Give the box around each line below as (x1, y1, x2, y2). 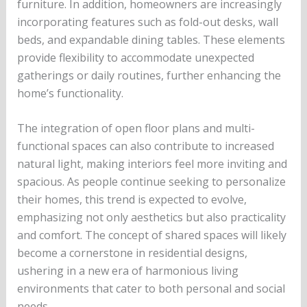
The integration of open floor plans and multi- (16, 121, 255, 136)
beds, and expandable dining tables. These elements (16, 32, 285, 47)
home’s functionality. (16, 85, 123, 101)
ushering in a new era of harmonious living (16, 263, 238, 279)
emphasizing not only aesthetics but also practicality (16, 210, 286, 225)
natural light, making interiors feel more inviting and (16, 156, 287, 172)
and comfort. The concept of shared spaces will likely (16, 228, 286, 243)
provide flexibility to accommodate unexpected (16, 49, 254, 65)
